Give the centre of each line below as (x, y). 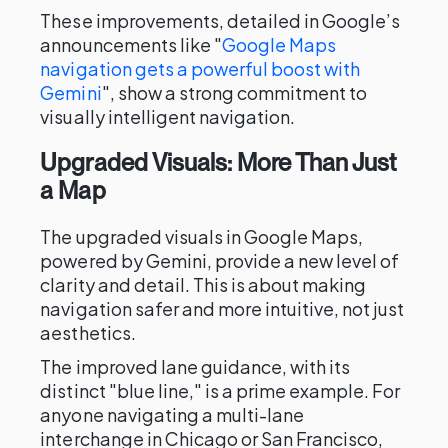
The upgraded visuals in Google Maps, (202, 236)
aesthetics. (88, 332)
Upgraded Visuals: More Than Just (218, 162)
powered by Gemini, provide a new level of (220, 260)
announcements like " (131, 44)
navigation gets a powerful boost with (200, 68)
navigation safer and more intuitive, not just (222, 308)
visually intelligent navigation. (168, 116)
